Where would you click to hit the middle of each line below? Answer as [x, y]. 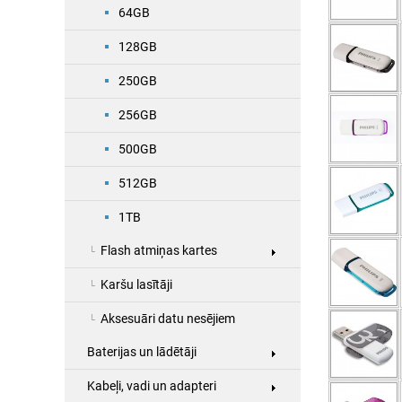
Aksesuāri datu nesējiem [168, 319]
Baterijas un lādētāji [142, 352]
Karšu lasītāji [136, 285]
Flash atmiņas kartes [159, 251]
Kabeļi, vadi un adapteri [152, 386]
